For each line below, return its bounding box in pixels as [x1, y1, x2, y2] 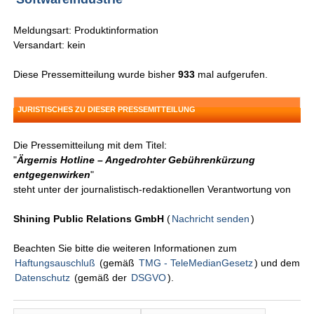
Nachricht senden [172, 213, 250, 225]
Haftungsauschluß [15, 257, 96, 269]
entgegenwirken [13, 169, 91, 181]
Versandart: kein [13, 39, 86, 51]
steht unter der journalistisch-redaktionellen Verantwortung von [13, 184, 292, 196]
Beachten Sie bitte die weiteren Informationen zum [13, 243, 238, 254]
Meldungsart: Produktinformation [13, 25, 159, 36]
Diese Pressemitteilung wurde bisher [13, 69, 179, 81]
